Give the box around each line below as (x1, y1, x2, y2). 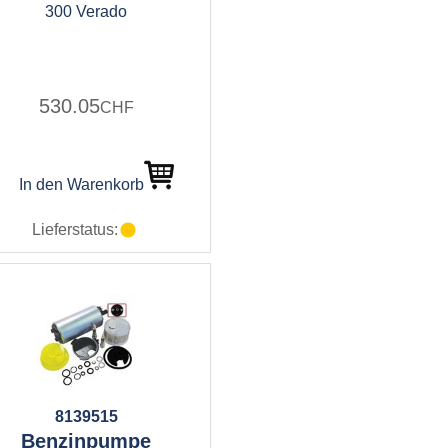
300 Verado (45, 3, 127, 20)
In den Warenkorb (18, 176, 144, 193)
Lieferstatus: (32, 221, 118, 238)
